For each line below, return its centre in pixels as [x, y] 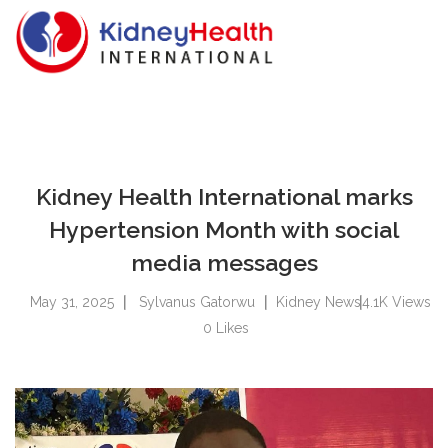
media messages [224, 262]
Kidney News [318, 302]
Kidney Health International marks [224, 196]
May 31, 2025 [72, 302]
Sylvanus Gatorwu [197, 302]
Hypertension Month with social [224, 229]
